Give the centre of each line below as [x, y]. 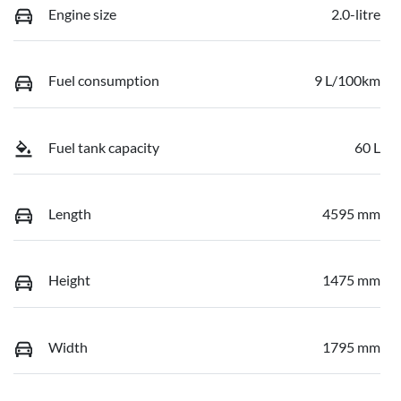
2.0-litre [356, 13]
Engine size [82, 13]
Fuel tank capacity [104, 147]
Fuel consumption [104, 81]
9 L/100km [347, 81]
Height [69, 280]
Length [70, 213]
